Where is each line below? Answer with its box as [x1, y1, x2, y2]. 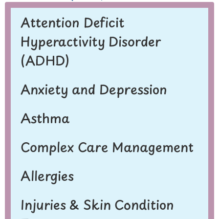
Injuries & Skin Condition [21, 195, 174, 214]
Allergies [21, 166, 74, 185]
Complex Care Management [21, 137, 194, 156]
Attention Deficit [21, 13, 125, 32]
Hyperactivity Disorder [21, 32, 161, 51]
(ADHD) [21, 51, 69, 70]
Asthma [21, 109, 70, 128]
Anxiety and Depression [21, 80, 167, 99]
